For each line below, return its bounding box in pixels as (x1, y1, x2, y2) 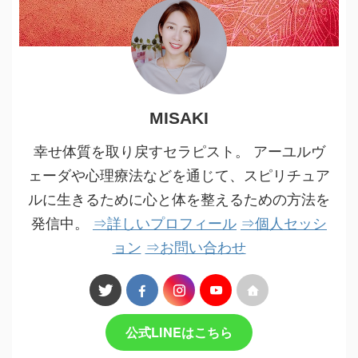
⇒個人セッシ (241, 212, 327, 233)
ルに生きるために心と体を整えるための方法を (28, 188, 330, 209)
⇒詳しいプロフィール (93, 212, 237, 233)
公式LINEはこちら (125, 323, 233, 342)
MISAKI (149, 109, 209, 128)
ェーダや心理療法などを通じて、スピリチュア (28, 164, 330, 185)
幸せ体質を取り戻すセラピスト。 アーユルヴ (33, 140, 325, 161)
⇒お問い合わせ (145, 236, 246, 257)
